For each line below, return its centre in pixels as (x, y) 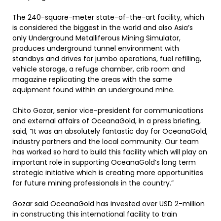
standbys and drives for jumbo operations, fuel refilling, (107, 59)
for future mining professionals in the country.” (93, 183)
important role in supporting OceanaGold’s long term (104, 162)
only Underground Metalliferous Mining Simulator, (96, 38)
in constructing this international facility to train (95, 214)
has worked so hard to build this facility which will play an (110, 152)
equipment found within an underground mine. (93, 90)
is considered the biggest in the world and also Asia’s (103, 28)
